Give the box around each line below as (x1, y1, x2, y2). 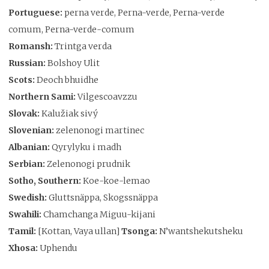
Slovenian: (8, 124, 56, 136)
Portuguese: (8, 7, 64, 18)
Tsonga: (121, 225, 159, 237)
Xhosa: (8, 242, 40, 253)
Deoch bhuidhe (37, 74, 98, 85)
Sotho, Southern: (8, 175, 83, 186)
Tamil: (8, 225, 38, 237)
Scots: (8, 74, 37, 85)
